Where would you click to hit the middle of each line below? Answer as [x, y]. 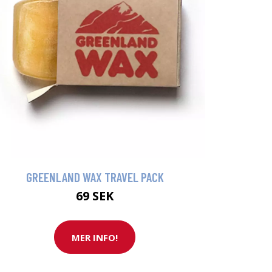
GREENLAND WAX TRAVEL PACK [95, 177]
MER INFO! [95, 237]
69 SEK [95, 196]
